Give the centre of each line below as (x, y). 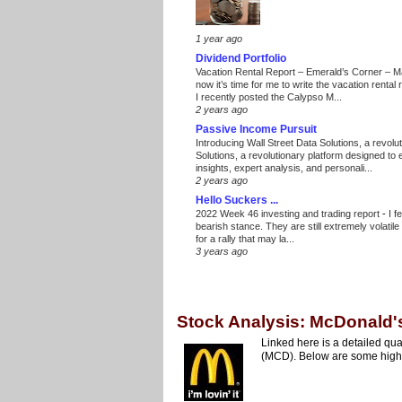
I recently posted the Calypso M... (269, 96)
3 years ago (222, 251)
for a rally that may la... (245, 238)
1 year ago (219, 38)
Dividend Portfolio (241, 58)
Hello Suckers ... (237, 200)
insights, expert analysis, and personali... (284, 167)
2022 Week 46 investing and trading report (289, 213)
